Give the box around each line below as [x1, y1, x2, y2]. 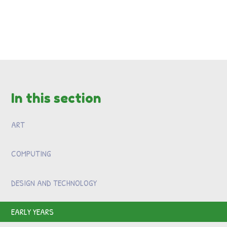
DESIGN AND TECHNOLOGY [11, 176, 97, 188]
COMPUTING [11, 147, 52, 160]
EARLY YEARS [11, 206, 54, 218]
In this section [11, 90, 102, 106]
